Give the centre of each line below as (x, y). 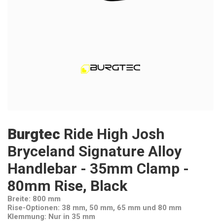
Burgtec (34, 134)
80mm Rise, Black (67, 186)
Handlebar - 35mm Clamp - (98, 168)
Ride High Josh (114, 134)
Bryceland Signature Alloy (94, 151)
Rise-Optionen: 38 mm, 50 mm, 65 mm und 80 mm (94, 208)
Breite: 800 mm (34, 199)
